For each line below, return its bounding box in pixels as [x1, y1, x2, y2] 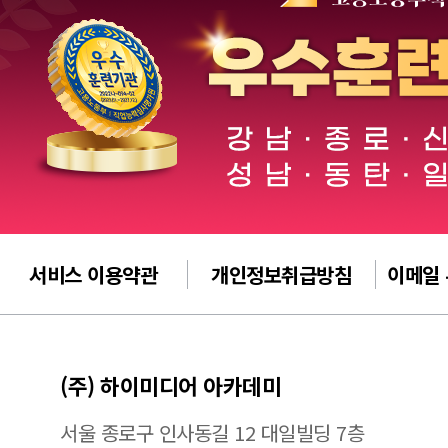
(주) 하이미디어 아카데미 [60, 370, 281, 401]
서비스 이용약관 [29, 259, 158, 289]
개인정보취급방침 [211, 259, 352, 289]
